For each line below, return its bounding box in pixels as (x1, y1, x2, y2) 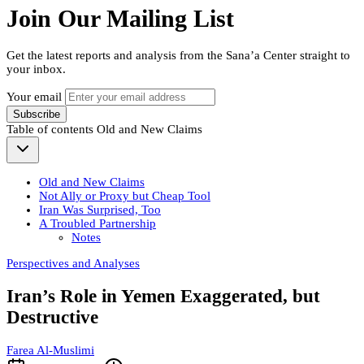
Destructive (6, 306, 98, 327)
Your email (6, 90, 62, 104)
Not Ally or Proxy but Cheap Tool (39, 189, 210, 203)
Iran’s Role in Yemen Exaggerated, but (6, 285, 320, 306)
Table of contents (6, 123, 97, 136)
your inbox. (6, 63, 66, 76)
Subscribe (13, 108, 60, 121)
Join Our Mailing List (6, 5, 234, 32)
